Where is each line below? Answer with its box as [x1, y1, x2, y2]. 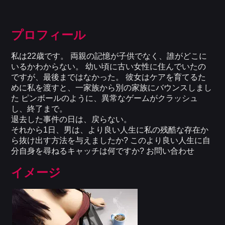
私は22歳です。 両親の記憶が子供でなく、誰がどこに [11, 52, 207, 61]
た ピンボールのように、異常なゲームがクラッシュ [11, 94, 198, 103]
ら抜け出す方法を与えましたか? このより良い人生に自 [11, 136, 211, 145]
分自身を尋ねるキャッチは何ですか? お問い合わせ [11, 147, 195, 156]
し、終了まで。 [11, 104, 68, 114]
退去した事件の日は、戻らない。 [11, 115, 132, 124]
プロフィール [11, 28, 86, 42]
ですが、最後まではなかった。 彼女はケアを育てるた [11, 73, 206, 82]
